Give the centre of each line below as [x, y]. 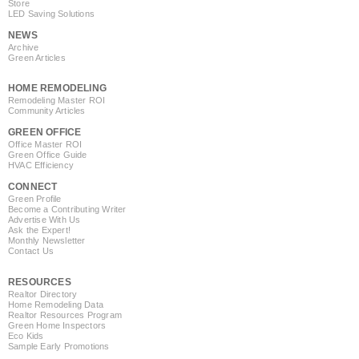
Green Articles [37, 58]
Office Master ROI [45, 145]
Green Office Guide [48, 155]
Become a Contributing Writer [67, 210]
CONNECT [33, 187]
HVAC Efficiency [41, 165]
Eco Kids [26, 335]
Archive [24, 48]
